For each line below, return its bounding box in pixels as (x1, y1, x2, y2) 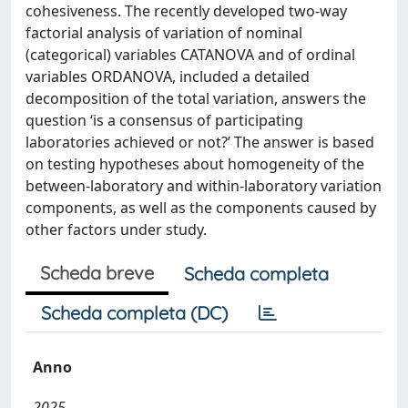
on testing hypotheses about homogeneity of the (25, 154, 364, 174)
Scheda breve (40, 261, 154, 284)
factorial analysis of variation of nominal (25, 23, 302, 43)
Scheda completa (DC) (41, 301, 228, 324)
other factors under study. (25, 219, 207, 240)
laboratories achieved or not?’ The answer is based (25, 132, 374, 152)
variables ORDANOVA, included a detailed (25, 66, 310, 87)
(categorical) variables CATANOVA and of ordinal (25, 45, 355, 65)
